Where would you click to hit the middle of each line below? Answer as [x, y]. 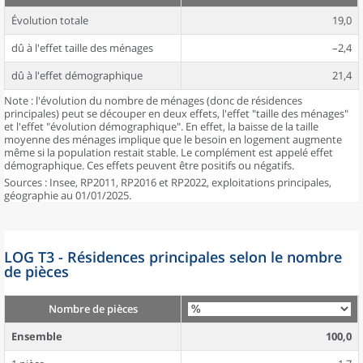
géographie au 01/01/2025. [68, 195]
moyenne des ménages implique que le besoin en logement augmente [173, 139]
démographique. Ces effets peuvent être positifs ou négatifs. [149, 165]
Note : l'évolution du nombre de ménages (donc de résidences [153, 100]
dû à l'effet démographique [77, 75]
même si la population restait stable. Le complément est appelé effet [169, 152]
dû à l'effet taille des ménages [82, 48]
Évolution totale [50, 20]
